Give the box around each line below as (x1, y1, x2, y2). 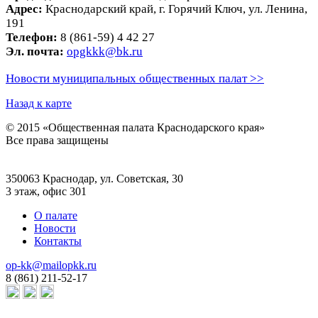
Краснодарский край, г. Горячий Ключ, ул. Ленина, (43, 2, 307, 16)
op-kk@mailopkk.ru (6, 259, 97, 272)
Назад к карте (6, 97, 72, 110)
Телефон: (6, 31, 57, 45)
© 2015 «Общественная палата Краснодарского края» (6, 121, 265, 134)
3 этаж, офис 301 (6, 185, 87, 198)
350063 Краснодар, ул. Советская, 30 (6, 172, 183, 185)
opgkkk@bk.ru (67, 45, 143, 59)
